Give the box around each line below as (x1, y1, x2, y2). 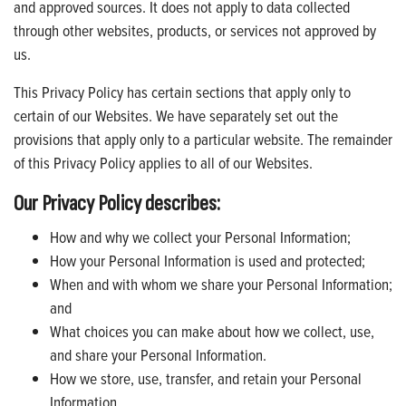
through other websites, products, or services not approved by (14, 18, 376, 42)
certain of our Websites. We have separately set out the (14, 103, 338, 127)
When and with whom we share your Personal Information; (50, 272, 392, 295)
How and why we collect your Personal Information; (50, 225, 351, 248)
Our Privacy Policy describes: (14, 189, 220, 217)
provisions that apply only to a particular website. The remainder (14, 127, 392, 150)
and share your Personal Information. (50, 343, 266, 366)
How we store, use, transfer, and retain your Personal (50, 366, 362, 390)
